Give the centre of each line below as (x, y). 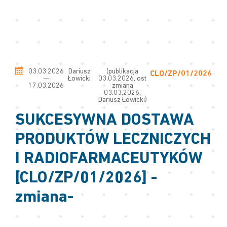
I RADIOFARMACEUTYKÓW (109, 159)
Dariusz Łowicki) (122, 100)
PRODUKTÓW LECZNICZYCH (113, 140)
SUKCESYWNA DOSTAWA (105, 121)
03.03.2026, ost (122, 79)
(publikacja (122, 72)
